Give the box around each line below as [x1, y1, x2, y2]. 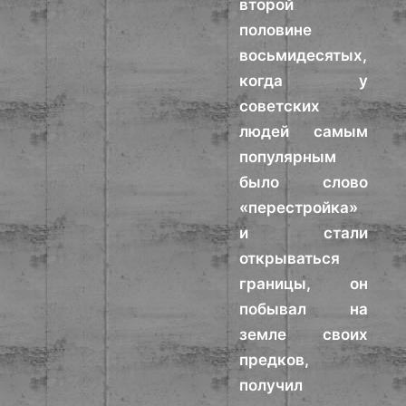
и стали [239, 224, 368, 242]
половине [239, 21, 313, 39]
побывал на [239, 300, 368, 318]
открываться [239, 249, 341, 267]
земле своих [239, 325, 368, 343]
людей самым [239, 122, 368, 140]
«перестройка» [239, 198, 359, 217]
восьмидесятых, [239, 46, 368, 64]
